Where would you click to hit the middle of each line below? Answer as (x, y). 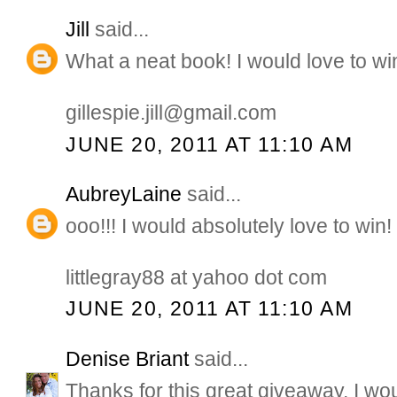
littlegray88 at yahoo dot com (197, 278)
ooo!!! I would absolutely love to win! (229, 226)
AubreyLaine (124, 195)
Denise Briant (128, 358)
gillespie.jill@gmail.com (171, 113)
